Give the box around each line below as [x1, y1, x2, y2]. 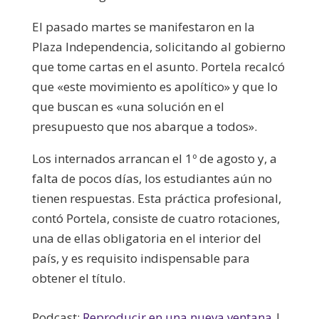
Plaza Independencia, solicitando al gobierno [31, 38, 286, 55]
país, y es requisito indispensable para [31, 249, 250, 266]
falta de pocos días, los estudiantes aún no [31, 169, 272, 187]
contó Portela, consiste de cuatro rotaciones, [31, 209, 280, 226]
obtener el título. [31, 269, 125, 286]
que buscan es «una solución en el [31, 98, 224, 115]
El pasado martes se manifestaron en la [31, 18, 255, 35]
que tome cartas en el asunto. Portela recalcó [31, 58, 285, 75]
